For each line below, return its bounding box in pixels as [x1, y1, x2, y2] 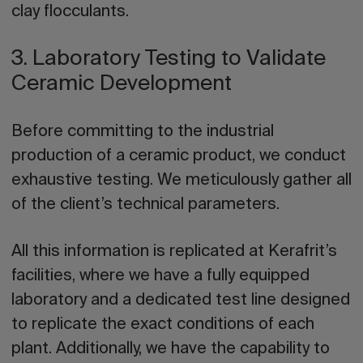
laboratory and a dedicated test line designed [11, 292, 350, 310]
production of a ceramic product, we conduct [11, 147, 346, 165]
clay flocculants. [11, 3, 129, 21]
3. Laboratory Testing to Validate [11, 49, 326, 70]
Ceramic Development [11, 74, 232, 96]
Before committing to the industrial [11, 123, 274, 141]
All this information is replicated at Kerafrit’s [11, 243, 337, 261]
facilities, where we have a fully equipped [11, 267, 310, 285]
